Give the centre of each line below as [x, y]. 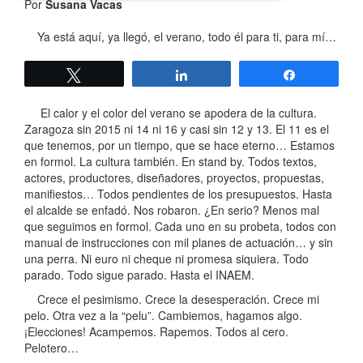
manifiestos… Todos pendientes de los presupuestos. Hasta [178, 194]
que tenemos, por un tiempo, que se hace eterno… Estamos [179, 145]
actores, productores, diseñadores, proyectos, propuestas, [174, 178]
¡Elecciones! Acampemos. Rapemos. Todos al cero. [156, 332]
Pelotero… [51, 348]
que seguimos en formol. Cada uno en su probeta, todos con [180, 226]
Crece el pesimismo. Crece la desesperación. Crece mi [172, 299]
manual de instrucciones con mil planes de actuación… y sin [179, 243]
